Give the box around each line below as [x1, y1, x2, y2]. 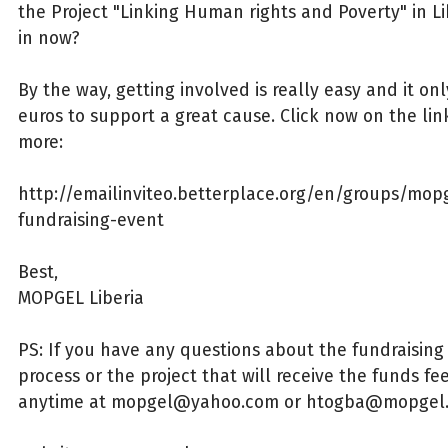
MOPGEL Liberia [17, 286, 144, 309]
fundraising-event [17, 208, 164, 231]
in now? [17, 26, 80, 49]
